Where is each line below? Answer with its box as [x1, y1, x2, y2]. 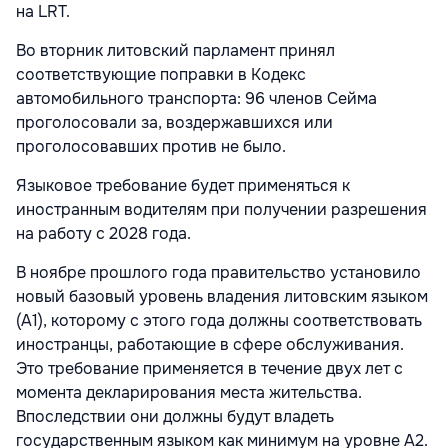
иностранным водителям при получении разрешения [16, 198, 427, 220]
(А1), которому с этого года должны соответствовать [16, 309, 422, 331]
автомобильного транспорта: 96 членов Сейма [16, 87, 377, 109]
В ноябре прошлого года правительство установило [16, 261, 421, 283]
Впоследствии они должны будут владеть [16, 405, 334, 427]
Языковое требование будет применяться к [16, 174, 350, 196]
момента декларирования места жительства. [16, 381, 362, 403]
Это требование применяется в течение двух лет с [16, 357, 403, 379]
